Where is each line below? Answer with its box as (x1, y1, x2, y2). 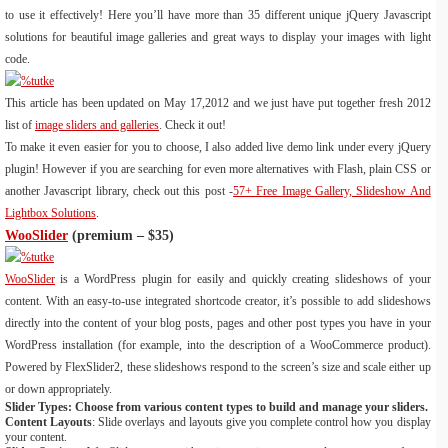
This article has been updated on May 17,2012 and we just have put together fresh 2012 (5, 96, 431, 110)
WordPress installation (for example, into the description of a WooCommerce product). (5, 338, 431, 352)
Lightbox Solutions (5, 206, 96, 220)
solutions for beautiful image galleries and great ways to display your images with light (5, 30, 431, 44)
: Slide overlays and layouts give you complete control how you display (92, 415, 431, 429)
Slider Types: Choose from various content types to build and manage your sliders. (5, 400, 428, 414)
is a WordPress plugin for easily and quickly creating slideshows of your (55, 272, 431, 286)
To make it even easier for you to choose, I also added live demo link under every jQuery (5, 140, 431, 154)
